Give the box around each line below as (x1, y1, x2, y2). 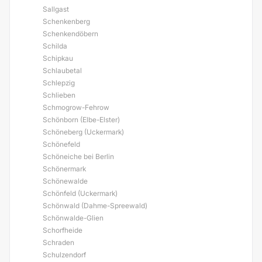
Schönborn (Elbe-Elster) (43, 115, 120, 124)
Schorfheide (43, 226, 82, 235)
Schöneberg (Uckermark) (43, 127, 124, 136)
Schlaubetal (43, 66, 82, 75)
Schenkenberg (43, 17, 90, 26)
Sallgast (43, 5, 69, 13)
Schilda (43, 42, 67, 50)
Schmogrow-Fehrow (43, 103, 109, 112)
